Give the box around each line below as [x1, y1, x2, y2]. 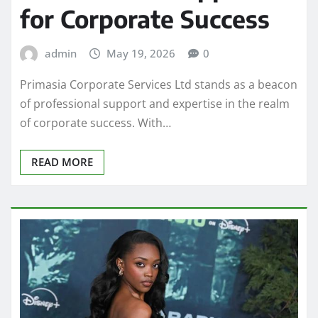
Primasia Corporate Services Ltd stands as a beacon [20, 76, 297, 92]
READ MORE [31, 154, 93, 169]
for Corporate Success [20, 4, 270, 34]
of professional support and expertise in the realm [20, 95, 290, 111]
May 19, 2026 [106, 46, 176, 61]
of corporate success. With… [20, 114, 171, 131]
